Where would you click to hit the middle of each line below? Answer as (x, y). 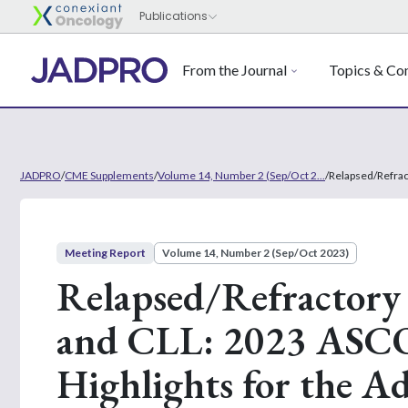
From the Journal (235, 70)
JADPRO (41, 175)
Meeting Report (105, 253)
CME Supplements (109, 175)
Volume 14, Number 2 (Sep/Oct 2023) (255, 253)
